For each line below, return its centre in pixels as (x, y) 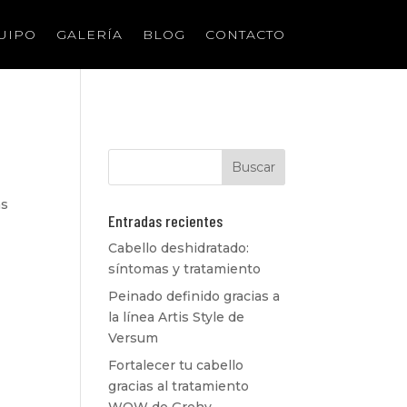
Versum (134, 338)
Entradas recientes (166, 221)
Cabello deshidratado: (179, 248)
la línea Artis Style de (177, 317)
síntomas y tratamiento (185, 269)
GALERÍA (89, 35)
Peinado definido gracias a (194, 296)
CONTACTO (245, 35)
